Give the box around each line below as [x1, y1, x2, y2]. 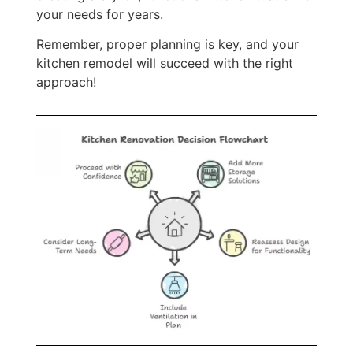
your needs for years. [36, 6, 163, 22]
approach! [36, 74, 96, 91]
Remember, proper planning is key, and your [36, 36, 299, 53]
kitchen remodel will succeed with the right [36, 55, 293, 72]
